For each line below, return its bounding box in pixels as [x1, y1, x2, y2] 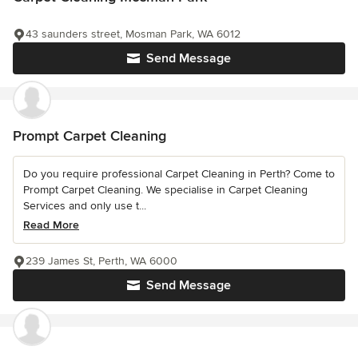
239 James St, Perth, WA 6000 [26, 253, 177, 268]
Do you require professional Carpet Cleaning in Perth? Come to [23, 166, 335, 181]
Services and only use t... [23, 198, 146, 213]
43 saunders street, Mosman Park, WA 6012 [26, 26, 241, 41]
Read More [23, 217, 79, 232]
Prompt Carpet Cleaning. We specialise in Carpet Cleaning [23, 182, 308, 197]
